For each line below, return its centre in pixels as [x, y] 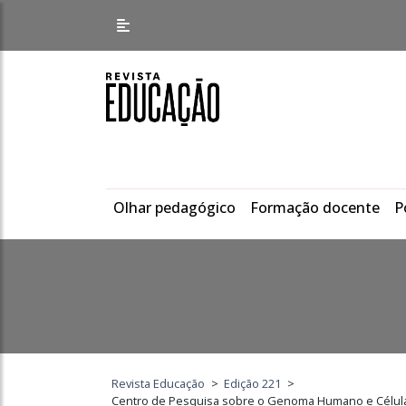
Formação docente [315, 208]
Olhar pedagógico [174, 208]
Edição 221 [253, 383]
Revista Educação [159, 383]
